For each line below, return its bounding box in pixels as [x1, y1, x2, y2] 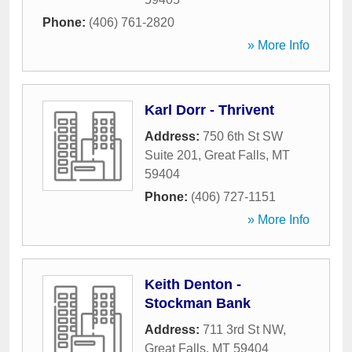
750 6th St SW [203, 130, 283, 143]
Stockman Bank [145, 295, 251, 311]
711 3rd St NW [203, 323, 283, 336]
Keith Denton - [145, 277, 241, 292]
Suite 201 [145, 148, 198, 162]
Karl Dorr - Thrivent [145, 102, 274, 118]
